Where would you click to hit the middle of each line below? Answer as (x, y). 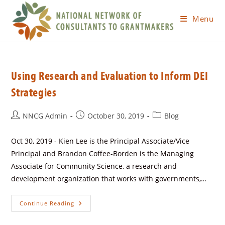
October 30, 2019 (116, 116)
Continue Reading (47, 203)
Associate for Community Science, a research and (94, 166)
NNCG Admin (45, 116)
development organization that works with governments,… (109, 179)
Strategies (34, 92)
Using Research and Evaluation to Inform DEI (110, 75)
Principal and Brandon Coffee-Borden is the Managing (103, 153)
